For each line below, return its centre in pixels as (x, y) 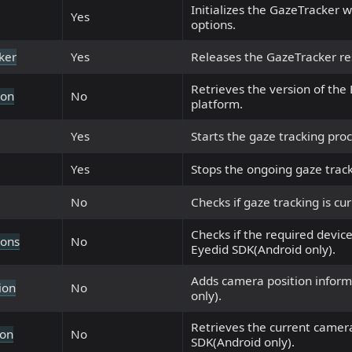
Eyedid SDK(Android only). (263, 249)
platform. (217, 104)
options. (213, 25)
